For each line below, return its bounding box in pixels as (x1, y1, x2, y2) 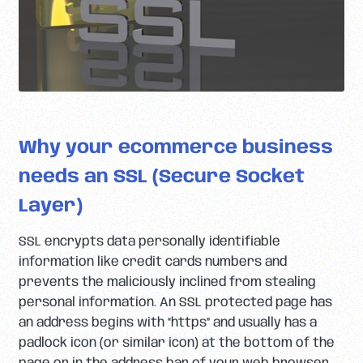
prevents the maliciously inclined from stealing (18, 275, 316, 289)
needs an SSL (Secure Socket (18, 168, 305, 187)
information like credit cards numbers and (18, 254, 287, 269)
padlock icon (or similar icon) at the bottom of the (18, 335, 335, 350)
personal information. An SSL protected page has (18, 295, 332, 310)
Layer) (18, 197, 83, 216)
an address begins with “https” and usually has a (18, 315, 317, 330)
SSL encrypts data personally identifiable (18, 234, 280, 249)
